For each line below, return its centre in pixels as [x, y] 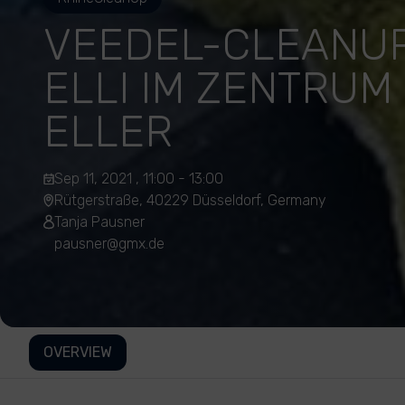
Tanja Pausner [99, 222]
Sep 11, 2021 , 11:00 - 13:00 [139, 179]
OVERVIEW [78, 352]
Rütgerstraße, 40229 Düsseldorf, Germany [190, 200]
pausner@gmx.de [109, 244]
